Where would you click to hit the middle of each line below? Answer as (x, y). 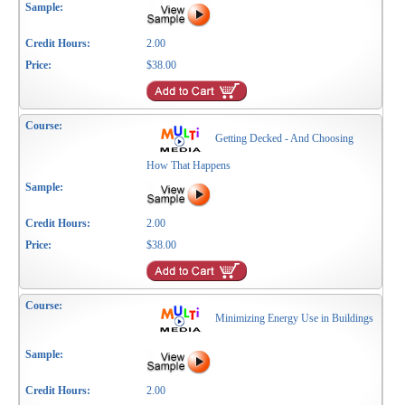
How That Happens (189, 166)
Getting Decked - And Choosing (285, 139)
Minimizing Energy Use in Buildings (295, 319)
